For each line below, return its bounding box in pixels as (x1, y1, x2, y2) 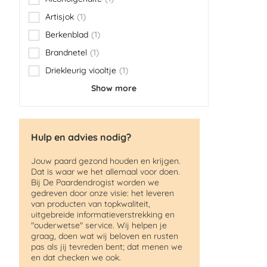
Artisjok (45, 11, 74, 22)
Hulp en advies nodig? (31, 131, 131, 143)
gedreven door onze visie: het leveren (31, 188, 174, 198)
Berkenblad (45, 29, 88, 40)
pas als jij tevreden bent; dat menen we (31, 241, 182, 252)
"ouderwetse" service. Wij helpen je (31, 220, 167, 231)
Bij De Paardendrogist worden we (31, 177, 159, 188)
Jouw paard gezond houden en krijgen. (31, 156, 181, 166)
